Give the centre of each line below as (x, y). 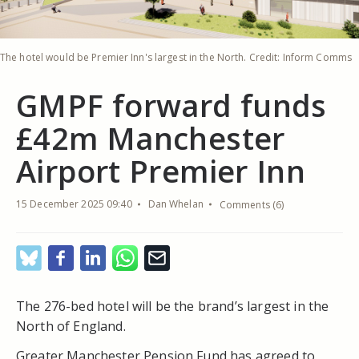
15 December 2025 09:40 (74, 204)
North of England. (71, 326)
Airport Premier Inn (161, 170)
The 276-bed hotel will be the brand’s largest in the (173, 306)
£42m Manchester (151, 137)
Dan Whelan (175, 204)
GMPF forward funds (171, 105)
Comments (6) (252, 204)
